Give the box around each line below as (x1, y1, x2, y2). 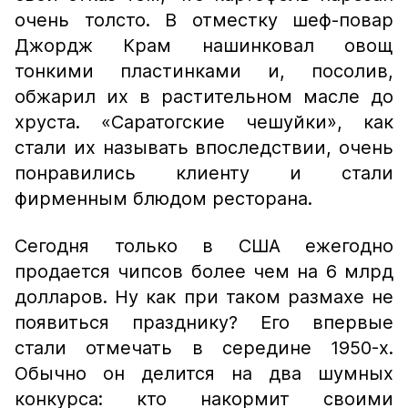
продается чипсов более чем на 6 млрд (15, 260, 393, 282)
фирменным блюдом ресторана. (15, 188, 312, 209)
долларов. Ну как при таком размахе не (15, 286, 393, 308)
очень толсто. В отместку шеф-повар (15, 9, 393, 31)
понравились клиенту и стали (15, 162, 393, 184)
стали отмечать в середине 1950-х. (15, 337, 393, 359)
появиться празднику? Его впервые (15, 311, 393, 333)
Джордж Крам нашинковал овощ (15, 35, 393, 56)
